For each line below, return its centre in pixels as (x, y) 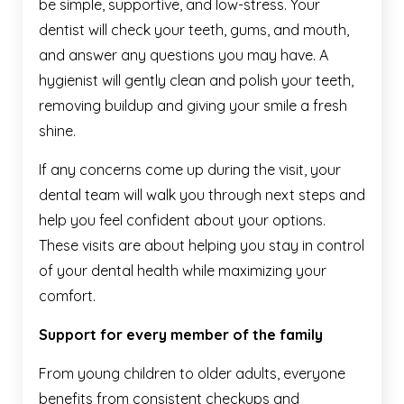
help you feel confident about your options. (182, 220)
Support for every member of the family (181, 334)
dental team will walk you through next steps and (202, 194)
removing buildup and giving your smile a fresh (193, 105)
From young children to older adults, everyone (192, 373)
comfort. (67, 295)
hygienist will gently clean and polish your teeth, (196, 80)
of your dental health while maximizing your (183, 270)
